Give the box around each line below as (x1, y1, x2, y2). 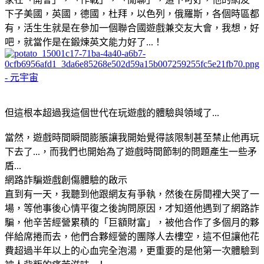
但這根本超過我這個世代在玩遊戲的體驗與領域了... (5, 107, 219, 118)
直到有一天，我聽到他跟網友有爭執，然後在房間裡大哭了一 (5, 189, 259, 199)
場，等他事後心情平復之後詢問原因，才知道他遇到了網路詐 (5, 203, 259, 213)
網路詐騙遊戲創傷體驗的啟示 (5, 174, 127, 185)
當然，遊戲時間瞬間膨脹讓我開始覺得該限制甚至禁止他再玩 (5, 132, 259, 143)
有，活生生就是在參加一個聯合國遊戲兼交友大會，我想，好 (5, 22, 259, 33)
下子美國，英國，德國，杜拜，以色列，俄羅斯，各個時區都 (5, 8, 259, 19)
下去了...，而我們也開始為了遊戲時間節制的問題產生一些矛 (5, 146, 257, 157)
